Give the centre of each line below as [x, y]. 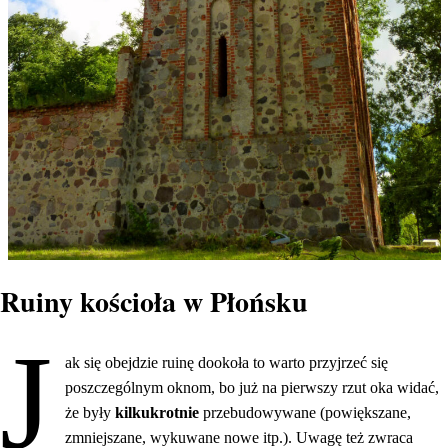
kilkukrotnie [159, 412]
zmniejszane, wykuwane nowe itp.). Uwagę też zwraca [239, 437]
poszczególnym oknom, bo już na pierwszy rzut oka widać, [252, 387]
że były [90, 412]
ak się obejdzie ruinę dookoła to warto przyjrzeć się [227, 362]
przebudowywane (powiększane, [307, 412]
